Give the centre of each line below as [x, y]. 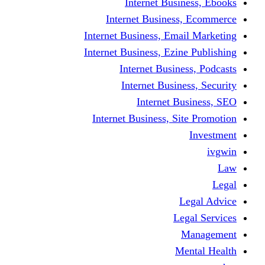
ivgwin [222, 151]
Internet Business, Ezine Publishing [160, 52]
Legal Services [205, 217]
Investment [213, 135]
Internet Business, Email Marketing [160, 35]
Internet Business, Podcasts [178, 68]
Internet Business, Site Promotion [164, 118]
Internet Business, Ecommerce [171, 19]
